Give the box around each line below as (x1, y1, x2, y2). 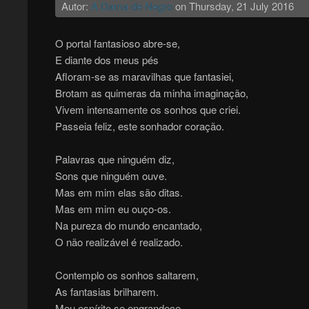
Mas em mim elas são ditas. (54, 185, 183, 200)
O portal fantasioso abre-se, (54, 36, 180, 51)
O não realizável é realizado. (54, 235, 183, 250)
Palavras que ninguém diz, (54, 152, 175, 167)
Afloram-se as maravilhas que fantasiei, (54, 69, 234, 84)
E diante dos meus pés (54, 52, 159, 68)
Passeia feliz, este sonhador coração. (54, 119, 224, 134)
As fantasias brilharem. (54, 284, 159, 299)
